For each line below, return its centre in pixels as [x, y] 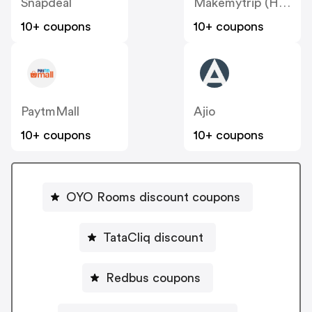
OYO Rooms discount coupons [153, 197]
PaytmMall [50, 112]
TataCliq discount [153, 237]
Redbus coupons [153, 278]
